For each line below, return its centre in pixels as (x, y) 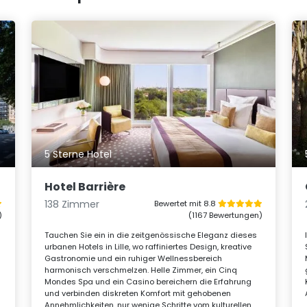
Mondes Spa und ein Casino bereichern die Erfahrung (148, 281)
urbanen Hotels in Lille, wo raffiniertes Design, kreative (148, 246)
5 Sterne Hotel (78, 154)
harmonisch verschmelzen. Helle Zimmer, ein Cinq (141, 270)
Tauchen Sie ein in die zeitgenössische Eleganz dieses (151, 235)
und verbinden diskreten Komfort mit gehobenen (138, 293)
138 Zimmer (72, 204)
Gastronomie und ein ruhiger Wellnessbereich (134, 258)
